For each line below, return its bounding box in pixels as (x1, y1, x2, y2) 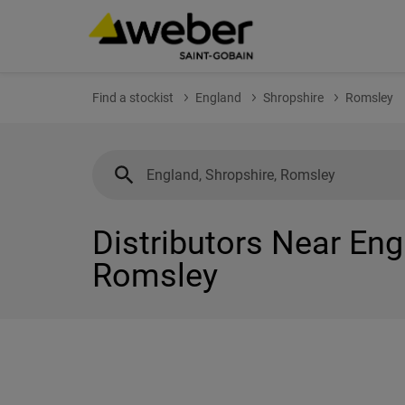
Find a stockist (92, 90, 174, 105)
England (195, 90, 241, 105)
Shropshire (263, 90, 324, 105)
